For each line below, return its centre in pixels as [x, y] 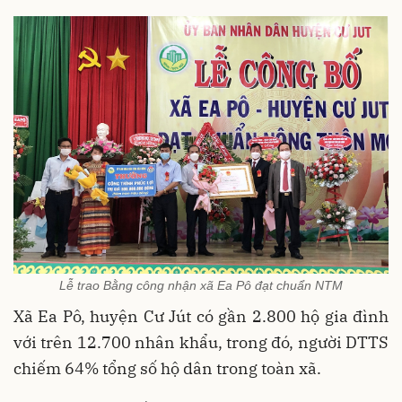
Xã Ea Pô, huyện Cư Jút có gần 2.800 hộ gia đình [201, 317]
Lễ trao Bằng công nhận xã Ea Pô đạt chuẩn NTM [201, 286]
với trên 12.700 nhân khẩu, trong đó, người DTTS [201, 343]
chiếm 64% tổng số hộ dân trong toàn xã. [167, 369]
